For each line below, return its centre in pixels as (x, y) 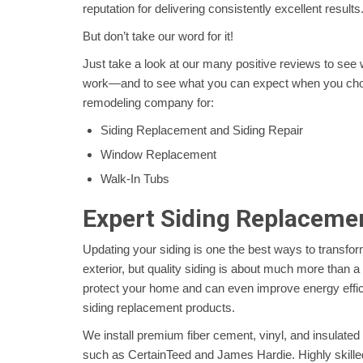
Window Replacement (158, 155)
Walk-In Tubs (135, 179)
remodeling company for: (148, 103)
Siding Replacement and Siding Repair (202, 130)
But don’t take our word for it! (158, 36)
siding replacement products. (159, 308)
